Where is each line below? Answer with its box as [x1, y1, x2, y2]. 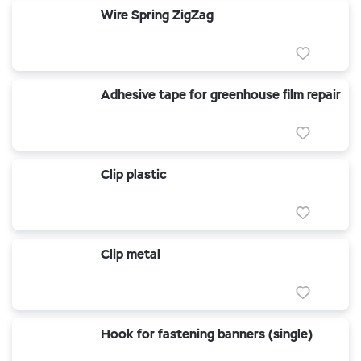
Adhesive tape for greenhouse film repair [101, 86, 341, 103]
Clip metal [101, 246, 160, 263]
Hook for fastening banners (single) [101, 326, 313, 342]
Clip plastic [101, 166, 167, 183]
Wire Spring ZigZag [101, 6, 214, 23]
